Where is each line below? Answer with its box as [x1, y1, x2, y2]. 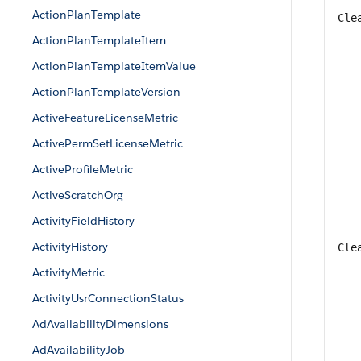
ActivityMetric [32, 265, 105, 280]
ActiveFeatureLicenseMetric [32, 110, 178, 125]
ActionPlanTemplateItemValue [32, 59, 196, 73]
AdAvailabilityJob [32, 342, 125, 357]
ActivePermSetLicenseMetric [32, 136, 183, 151]
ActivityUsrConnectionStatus [32, 291, 184, 305]
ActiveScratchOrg [32, 188, 123, 202]
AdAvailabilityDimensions [32, 317, 168, 331]
